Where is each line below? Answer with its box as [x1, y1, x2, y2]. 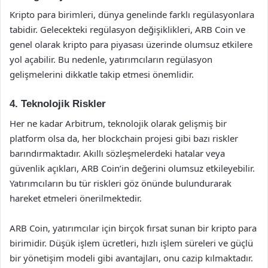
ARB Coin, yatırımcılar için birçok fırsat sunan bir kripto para [10, 221, 257, 234]
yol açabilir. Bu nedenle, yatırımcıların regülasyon [10, 53, 212, 65]
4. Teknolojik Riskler [10, 98, 106, 109]
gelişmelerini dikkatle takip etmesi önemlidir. [10, 68, 194, 80]
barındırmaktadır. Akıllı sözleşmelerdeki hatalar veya [10, 147, 225, 159]
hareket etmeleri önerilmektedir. [10, 191, 142, 204]
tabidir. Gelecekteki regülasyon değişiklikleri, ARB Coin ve [10, 23, 245, 35]
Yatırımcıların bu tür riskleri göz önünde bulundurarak [10, 176, 232, 189]
